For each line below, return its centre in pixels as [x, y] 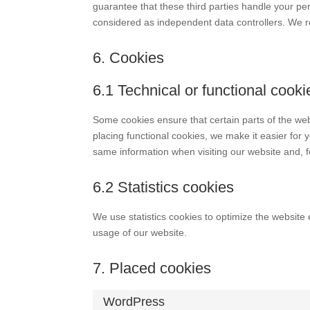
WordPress [134, 302]
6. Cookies [129, 58]
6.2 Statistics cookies [164, 187]
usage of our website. [140, 232]
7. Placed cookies [152, 268]
